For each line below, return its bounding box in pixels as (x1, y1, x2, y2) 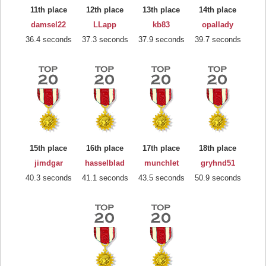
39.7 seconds (194, 34, 241, 44)
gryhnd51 (200, 158, 235, 167)
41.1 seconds (81, 173, 128, 182)
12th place (86, 5, 123, 14)
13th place (142, 5, 180, 14)
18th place (199, 143, 236, 153)
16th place (86, 143, 123, 153)
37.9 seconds (138, 34, 185, 44)
